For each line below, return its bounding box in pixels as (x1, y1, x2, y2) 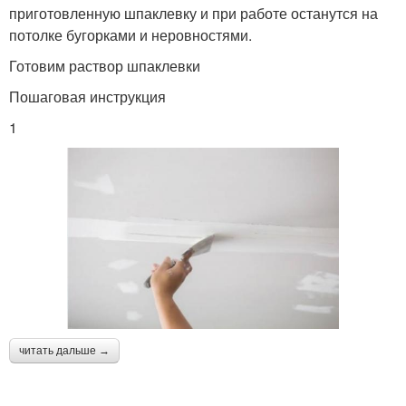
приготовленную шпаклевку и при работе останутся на (9, 3, 378, 24)
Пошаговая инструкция (9, 86, 166, 108)
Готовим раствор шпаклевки (9, 55, 200, 77)
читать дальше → (19, 343, 110, 357)
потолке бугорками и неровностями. (9, 24, 252, 46)
